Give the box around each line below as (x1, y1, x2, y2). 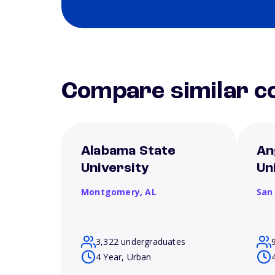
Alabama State (81, 144, 176, 158)
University (81, 161, 149, 175)
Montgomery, (81, 186, 145, 198)
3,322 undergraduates (96, 236, 185, 247)
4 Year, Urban (96, 250, 152, 263)
